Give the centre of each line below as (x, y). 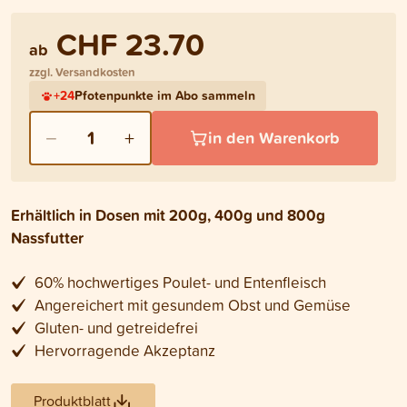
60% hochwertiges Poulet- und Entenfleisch (180, 282)
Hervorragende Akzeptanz (124, 350)
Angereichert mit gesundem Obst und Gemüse (192, 304)
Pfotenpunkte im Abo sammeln (165, 95)
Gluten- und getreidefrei (116, 327)
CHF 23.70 (130, 44)
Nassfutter (47, 237)
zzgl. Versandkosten (82, 72)
